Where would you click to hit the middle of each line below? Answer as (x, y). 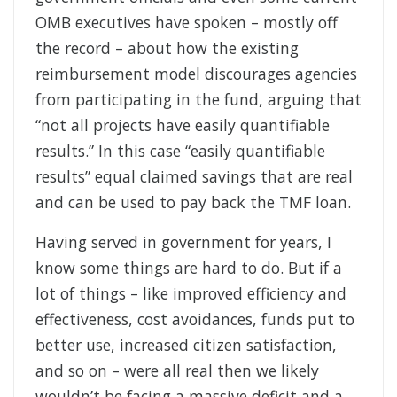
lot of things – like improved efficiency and (191, 294)
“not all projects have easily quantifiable (183, 125)
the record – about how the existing (167, 48)
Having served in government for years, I (183, 242)
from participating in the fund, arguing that (198, 100)
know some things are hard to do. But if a (189, 268)
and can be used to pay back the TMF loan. (193, 202)
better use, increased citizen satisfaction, (186, 345)
